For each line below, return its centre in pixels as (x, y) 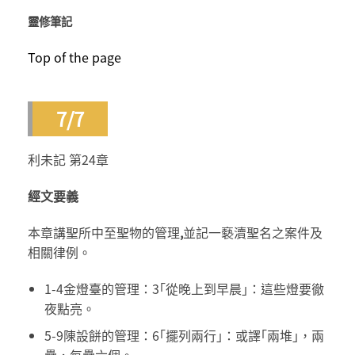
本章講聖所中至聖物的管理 (104, 232)
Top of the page (74, 57)
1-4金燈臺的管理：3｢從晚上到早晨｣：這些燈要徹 (184, 288)
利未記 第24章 (68, 160)
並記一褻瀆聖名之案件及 (253, 232)
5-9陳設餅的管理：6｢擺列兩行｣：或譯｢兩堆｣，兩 (184, 336)
